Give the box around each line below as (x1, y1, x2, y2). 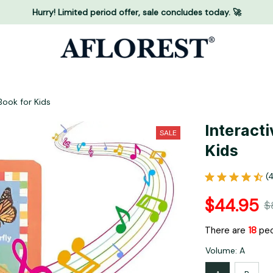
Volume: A (205, 245, 245, 257)
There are (205, 224, 248, 237)
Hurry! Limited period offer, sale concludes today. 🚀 (32, 6, 241, 18)
